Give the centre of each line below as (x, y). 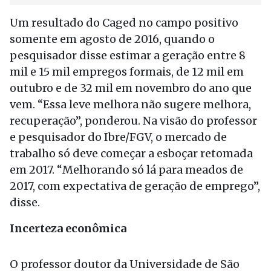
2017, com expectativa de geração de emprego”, (135, 186)
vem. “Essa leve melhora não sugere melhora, (130, 104)
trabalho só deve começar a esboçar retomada (131, 153)
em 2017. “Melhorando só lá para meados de (126, 170)
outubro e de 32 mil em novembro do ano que (131, 88)
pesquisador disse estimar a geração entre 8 (128, 55)
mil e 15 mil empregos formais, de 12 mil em (127, 72)
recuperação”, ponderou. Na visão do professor (133, 121)
